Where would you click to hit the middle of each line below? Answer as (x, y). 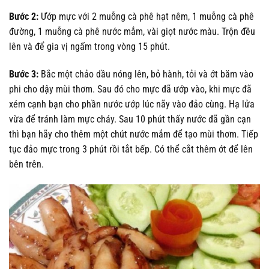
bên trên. (26, 164)
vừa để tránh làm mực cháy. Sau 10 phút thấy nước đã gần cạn (130, 119)
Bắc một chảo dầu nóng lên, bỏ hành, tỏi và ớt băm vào (147, 74)
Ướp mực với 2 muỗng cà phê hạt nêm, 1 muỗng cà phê (147, 16)
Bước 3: (25, 74)
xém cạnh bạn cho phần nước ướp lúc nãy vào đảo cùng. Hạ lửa (132, 104)
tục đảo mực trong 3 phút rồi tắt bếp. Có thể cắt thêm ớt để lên (131, 149)
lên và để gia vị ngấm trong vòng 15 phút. (89, 46)
